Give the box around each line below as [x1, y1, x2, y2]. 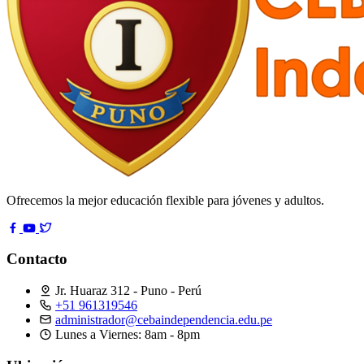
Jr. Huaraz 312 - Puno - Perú [52, 283, 201, 297]
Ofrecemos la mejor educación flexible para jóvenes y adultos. [6, 193, 324, 207]
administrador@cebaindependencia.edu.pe [55, 312, 272, 327]
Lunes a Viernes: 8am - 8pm [52, 327, 200, 341]
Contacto [6, 250, 67, 268]
